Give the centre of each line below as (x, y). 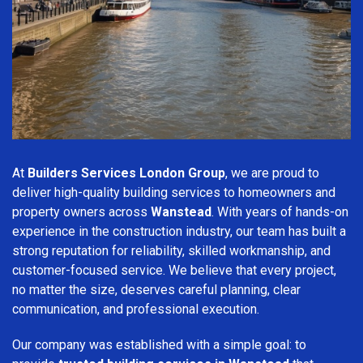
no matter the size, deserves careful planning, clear (156, 289)
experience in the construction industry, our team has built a (179, 231)
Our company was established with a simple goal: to (159, 344)
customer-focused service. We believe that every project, (174, 270)
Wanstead (181, 211)
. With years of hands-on (280, 211)
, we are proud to (272, 173)
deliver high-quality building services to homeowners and (174, 192)
